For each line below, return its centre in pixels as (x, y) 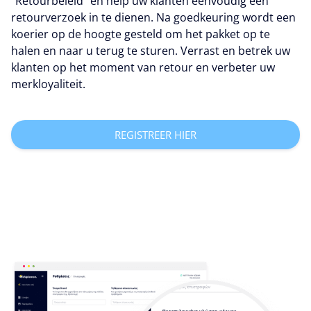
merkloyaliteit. (48, 84)
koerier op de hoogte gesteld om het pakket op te (141, 34)
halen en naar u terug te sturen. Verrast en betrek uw (151, 50)
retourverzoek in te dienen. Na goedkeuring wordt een (153, 17)
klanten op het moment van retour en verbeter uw (143, 67)
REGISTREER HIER (155, 134)
